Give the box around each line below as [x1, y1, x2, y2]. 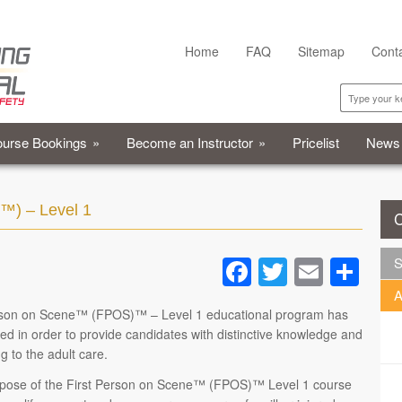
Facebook [251, 251, 378, 293]
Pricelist [293, 133, 339, 152]
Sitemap [298, 42, 345, 60]
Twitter [287, 251, 371, 293]
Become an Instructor [127, 133, 253, 152]
